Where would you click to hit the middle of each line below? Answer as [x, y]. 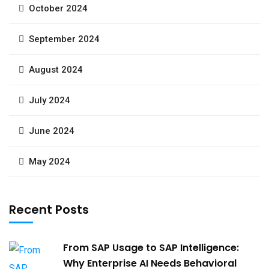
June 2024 [52, 131]
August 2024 [56, 69]
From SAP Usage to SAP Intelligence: [151, 247]
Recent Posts [49, 209]
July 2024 [50, 100]
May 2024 [50, 161]
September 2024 [64, 39]
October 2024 [58, 8]
